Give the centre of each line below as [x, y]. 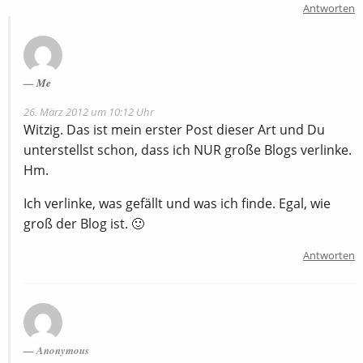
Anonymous [63, 350]
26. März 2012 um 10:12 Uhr [89, 111]
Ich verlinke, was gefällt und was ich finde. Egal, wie [177, 203]
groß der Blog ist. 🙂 [84, 223]
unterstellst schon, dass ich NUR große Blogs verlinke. [188, 149]
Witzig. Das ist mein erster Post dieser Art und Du [174, 129]
